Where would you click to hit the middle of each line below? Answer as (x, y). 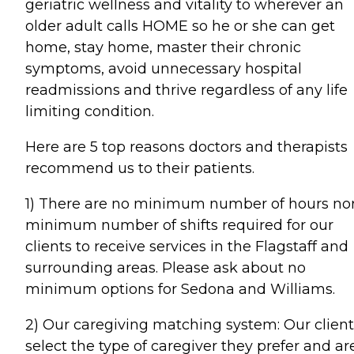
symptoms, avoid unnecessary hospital (164, 69)
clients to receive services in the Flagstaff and (187, 247)
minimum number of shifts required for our (179, 225)
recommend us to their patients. (140, 168)
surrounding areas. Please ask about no (166, 268)
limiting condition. (90, 111)
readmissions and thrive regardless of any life (186, 90)
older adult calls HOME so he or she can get (180, 26)
